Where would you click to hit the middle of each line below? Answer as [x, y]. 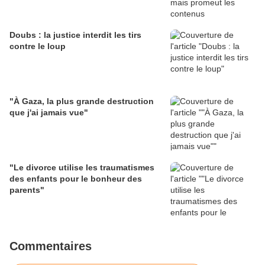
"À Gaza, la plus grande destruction [82, 101]
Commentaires [51, 246]
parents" [27, 190]
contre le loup [38, 46]
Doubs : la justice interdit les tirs [75, 35]
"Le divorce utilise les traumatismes [82, 168]
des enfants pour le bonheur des [76, 179]
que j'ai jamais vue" [49, 113]
